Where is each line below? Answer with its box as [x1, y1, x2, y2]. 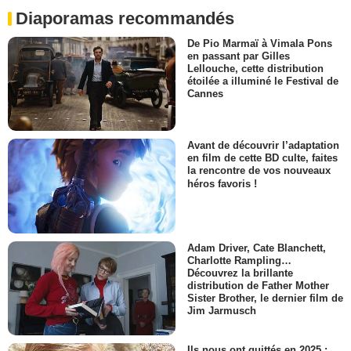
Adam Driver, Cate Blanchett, [187, 241, 326, 254]
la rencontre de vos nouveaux [187, 165, 331, 177]
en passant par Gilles [187, 50, 290, 63]
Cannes [187, 88, 223, 100]
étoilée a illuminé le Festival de [187, 75, 338, 88]
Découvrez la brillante [187, 266, 293, 279]
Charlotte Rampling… [187, 254, 291, 266]
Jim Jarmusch [187, 305, 256, 317]
